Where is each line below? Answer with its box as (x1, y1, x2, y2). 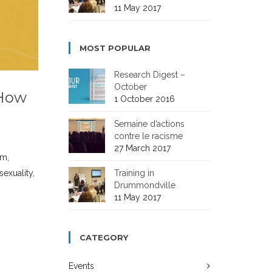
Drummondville (114, 180, 176, 190)
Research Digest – (114, 70, 186, 80)
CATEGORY (80, 233, 129, 242)
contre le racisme (114, 131, 183, 141)
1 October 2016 (114, 94, 175, 104)
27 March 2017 (114, 143, 171, 153)
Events (69, 261, 95, 271)
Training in (114, 168, 155, 178)
